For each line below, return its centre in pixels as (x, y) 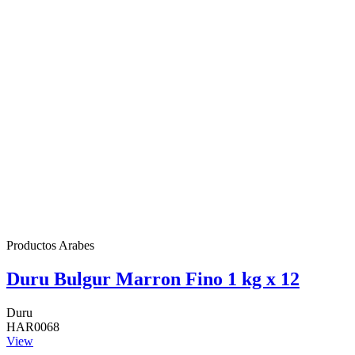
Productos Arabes (50, 245)
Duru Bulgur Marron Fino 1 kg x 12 (153, 279)
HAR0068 (33, 326)
